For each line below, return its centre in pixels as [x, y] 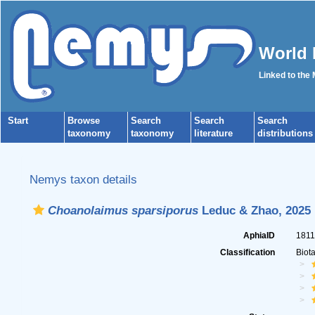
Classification [248, 252]
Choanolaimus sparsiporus [123, 210]
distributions [285, 133]
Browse [84, 121]
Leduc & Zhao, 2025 [254, 210]
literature [213, 133]
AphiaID [259, 236]
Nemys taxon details [83, 179]
